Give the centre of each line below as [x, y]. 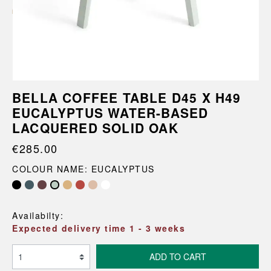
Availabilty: [38, 215]
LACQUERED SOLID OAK [95, 128]
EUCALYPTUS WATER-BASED [110, 113]
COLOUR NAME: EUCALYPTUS [83, 169]
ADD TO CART [178, 256]
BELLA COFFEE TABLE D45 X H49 [127, 97]
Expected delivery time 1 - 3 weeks [99, 228]
